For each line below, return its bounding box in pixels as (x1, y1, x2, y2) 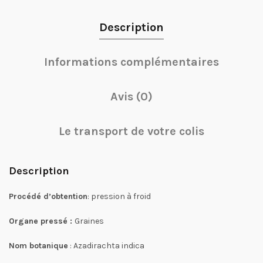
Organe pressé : (9, 216, 75, 226)
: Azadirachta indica (68, 241, 144, 251)
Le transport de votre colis (59, 124, 204, 138)
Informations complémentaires (44, 55, 219, 69)
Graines (75, 216, 104, 226)
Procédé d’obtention (9, 191, 87, 201)
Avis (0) (110, 90, 153, 103)
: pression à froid (87, 191, 151, 201)
